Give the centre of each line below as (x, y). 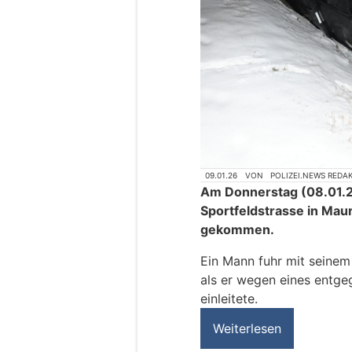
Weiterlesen (247, 329)
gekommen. (237, 230)
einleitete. (229, 299)
